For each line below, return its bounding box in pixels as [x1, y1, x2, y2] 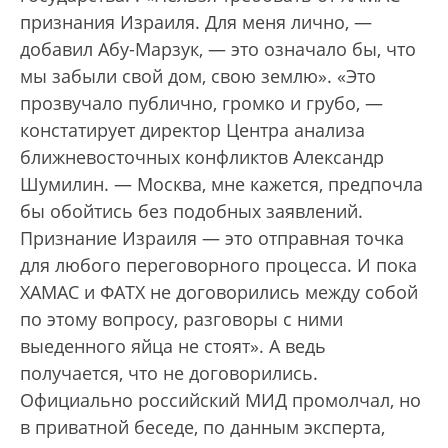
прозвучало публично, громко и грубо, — [20, 91, 383, 116]
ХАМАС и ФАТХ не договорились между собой [20, 280, 418, 305]
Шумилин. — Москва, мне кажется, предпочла [20, 172, 423, 197]
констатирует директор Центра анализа [20, 118, 365, 143]
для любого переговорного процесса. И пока [20, 253, 417, 278]
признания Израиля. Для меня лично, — [20, 10, 372, 35]
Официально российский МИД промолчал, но [20, 388, 421, 413]
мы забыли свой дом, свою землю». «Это [20, 64, 376, 89]
